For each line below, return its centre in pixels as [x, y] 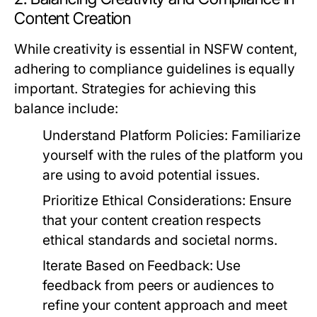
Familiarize [265, 136]
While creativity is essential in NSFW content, [156, 50]
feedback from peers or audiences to [158, 286]
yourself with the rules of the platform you [173, 156]
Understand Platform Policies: [136, 136]
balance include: [66, 109]
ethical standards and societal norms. [160, 241]
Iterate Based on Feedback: [128, 266]
